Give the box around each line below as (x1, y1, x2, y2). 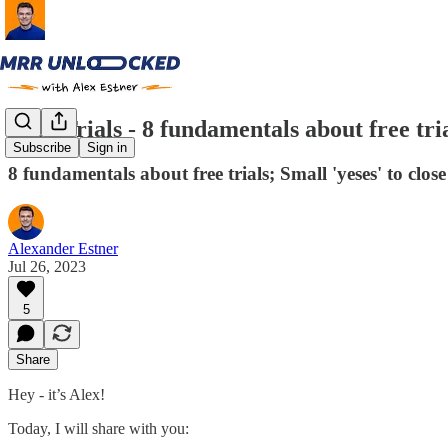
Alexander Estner (8, 239, 118, 257)
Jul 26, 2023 (8, 257, 86, 275)
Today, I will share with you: (8, 419, 189, 437)
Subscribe (13, 140, 71, 156)
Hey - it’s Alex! (8, 385, 105, 403)
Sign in (87, 140, 127, 156)
